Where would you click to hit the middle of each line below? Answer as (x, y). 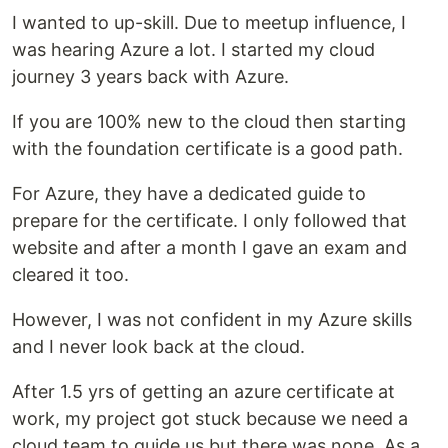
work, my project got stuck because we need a (210, 418)
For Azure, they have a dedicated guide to (189, 193)
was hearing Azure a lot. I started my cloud (193, 49)
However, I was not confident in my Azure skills (212, 319)
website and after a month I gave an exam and (209, 247)
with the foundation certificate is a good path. (207, 148)
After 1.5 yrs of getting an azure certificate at (203, 391)
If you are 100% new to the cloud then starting (209, 121)
